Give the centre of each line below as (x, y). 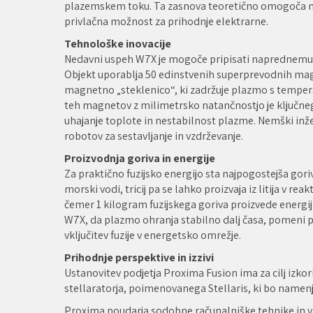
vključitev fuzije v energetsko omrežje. (153, 235)
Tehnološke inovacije (118, 43)
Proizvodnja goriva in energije (140, 158)
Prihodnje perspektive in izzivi (139, 257)
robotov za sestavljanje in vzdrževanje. (154, 136)
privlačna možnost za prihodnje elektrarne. (166, 21)
